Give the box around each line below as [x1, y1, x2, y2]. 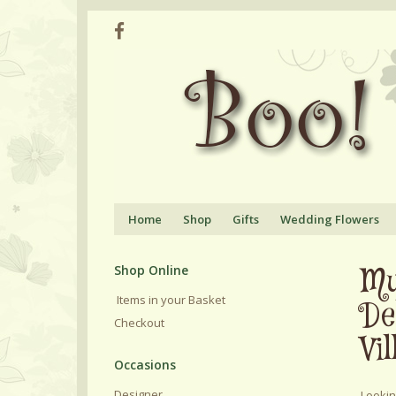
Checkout [114, 315, 164, 331]
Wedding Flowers [279, 211, 379, 227]
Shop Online [114, 262, 188, 278]
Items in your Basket [114, 292, 225, 308]
